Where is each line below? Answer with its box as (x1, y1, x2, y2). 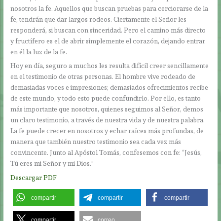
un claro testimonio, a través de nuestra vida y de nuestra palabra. (10, 116, 205, 124)
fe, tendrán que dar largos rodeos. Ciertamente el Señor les (10, 15, 187, 23)
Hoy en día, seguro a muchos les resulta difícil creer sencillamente (10, 62, 209, 70)
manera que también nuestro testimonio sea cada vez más (10, 138, 182, 146)
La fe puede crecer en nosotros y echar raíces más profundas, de (10, 127, 204, 135)
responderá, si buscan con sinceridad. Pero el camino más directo (10, 26, 206, 34)
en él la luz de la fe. (10, 47, 68, 56)
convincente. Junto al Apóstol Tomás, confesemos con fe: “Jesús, (10, 148, 202, 157)
